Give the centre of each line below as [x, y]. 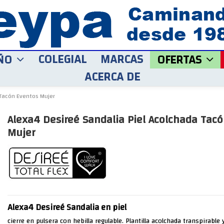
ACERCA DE [112, 77]
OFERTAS [181, 60]
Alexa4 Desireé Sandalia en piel [67, 208]
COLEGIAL [62, 59]
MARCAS [122, 59]
